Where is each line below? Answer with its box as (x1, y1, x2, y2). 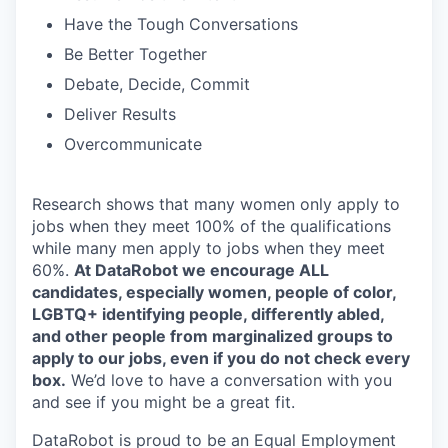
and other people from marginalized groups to (32, 326, 393, 346)
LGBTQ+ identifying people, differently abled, (32, 304, 384, 324)
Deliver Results (64, 104, 176, 124)
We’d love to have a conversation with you (66, 370, 392, 390)
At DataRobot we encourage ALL (74, 260, 329, 280)
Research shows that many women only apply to (32, 194, 400, 214)
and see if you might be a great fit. (32, 392, 295, 412)
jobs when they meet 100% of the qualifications (32, 216, 391, 236)
